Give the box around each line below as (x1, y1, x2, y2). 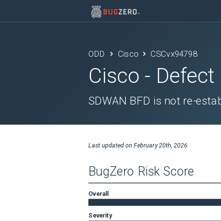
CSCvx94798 (150, 49, 197, 59)
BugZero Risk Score (88, 164, 195, 179)
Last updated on (88, 142, 134, 149)
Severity (88, 211, 112, 219)
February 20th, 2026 (133, 142, 188, 149)
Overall (88, 189, 109, 197)
